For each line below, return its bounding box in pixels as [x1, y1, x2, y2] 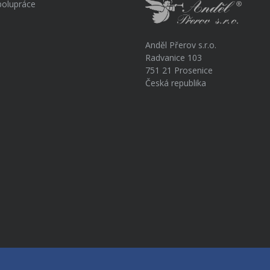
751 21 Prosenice [145, 64, 213, 77]
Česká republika [145, 77, 206, 89]
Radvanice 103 [145, 52, 202, 64]
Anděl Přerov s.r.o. [145, 39, 216, 51]
